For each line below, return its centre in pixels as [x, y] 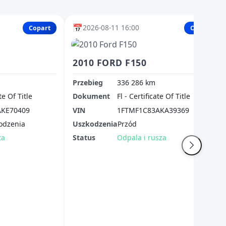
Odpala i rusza [142, 138]
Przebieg [88, 82]
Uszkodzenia [95, 124]
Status [84, 138]
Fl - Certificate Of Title [154, 96]
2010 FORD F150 [110, 63]
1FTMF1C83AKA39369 [153, 110]
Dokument [91, 96]
